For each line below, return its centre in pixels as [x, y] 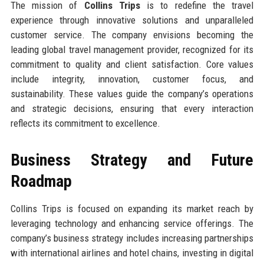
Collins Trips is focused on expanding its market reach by [132, 208]
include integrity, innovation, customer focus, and [132, 79]
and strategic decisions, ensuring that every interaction [132, 108]
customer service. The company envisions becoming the [132, 34]
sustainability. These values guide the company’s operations [132, 93]
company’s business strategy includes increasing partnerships [132, 238]
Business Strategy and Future [132, 160]
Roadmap [41, 181]
